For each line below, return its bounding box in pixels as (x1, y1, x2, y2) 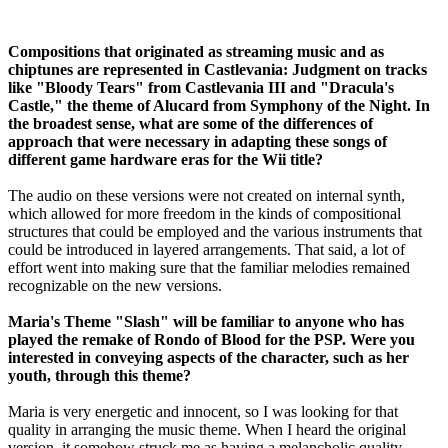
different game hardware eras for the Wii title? (8, 150, 323, 168)
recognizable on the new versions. (8, 276, 222, 294)
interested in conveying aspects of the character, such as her (8, 348, 409, 366)
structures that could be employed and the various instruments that (8, 222, 422, 240)
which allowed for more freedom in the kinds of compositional (8, 204, 401, 222)
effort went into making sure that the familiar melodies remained (8, 258, 410, 276)
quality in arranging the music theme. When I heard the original (8, 420, 406, 438)
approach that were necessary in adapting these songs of (8, 132, 387, 150)
